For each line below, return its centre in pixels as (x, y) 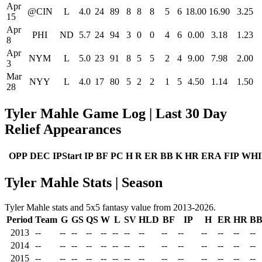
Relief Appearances (63, 130)
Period (20, 219)
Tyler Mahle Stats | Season (84, 182)
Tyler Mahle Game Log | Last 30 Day (116, 114)
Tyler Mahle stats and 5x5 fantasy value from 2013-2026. (110, 207)
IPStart (67, 156)
